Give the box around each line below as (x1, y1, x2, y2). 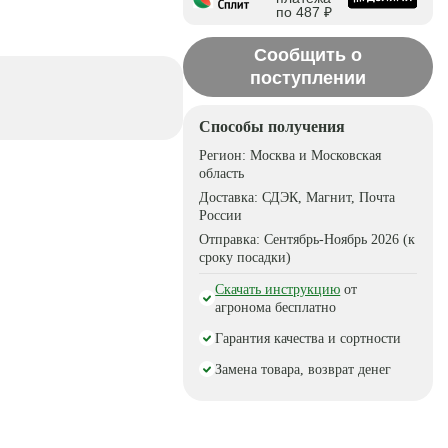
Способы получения (199, 118, 346, 135)
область (199, 166, 245, 181)
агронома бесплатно (215, 300, 337, 315)
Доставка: (199, 190, 263, 205)
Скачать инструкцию (215, 282, 341, 297)
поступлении (250, 68, 367, 88)
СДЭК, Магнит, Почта (262, 190, 396, 205)
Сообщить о (254, 45, 363, 65)
